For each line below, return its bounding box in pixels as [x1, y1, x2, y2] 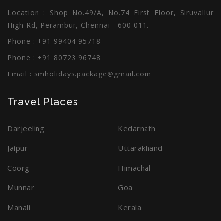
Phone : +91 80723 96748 [7, 53, 101, 62]
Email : [7, 69, 34, 78]
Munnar [7, 183, 34, 192]
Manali [7, 202, 30, 212]
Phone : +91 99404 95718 [7, 37, 101, 46]
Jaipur [7, 143, 28, 153]
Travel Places [7, 95, 78, 108]
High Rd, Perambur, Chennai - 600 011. [7, 20, 149, 30]
